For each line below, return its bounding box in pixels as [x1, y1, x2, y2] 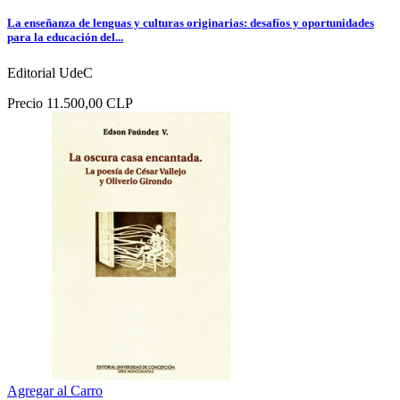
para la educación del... [7, 30, 123, 45]
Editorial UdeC [7, 64, 93, 80]
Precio [7, 95, 43, 111]
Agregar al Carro [7, 382, 103, 398]
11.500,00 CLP [46, 95, 133, 111]
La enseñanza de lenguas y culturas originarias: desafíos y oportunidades [7, 16, 374, 30]
